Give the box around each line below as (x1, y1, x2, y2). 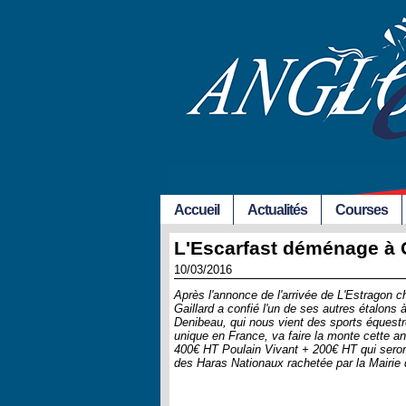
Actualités (247, 202, 307, 217)
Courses (335, 202, 388, 217)
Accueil (174, 202, 219, 217)
